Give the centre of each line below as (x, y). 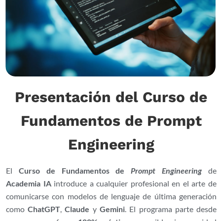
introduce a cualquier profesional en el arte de (134, 183)
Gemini (112, 209)
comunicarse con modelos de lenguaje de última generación (111, 196)
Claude (77, 209)
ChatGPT (44, 209)
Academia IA (28, 183)
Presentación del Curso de (111, 97)
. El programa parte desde (171, 209)
